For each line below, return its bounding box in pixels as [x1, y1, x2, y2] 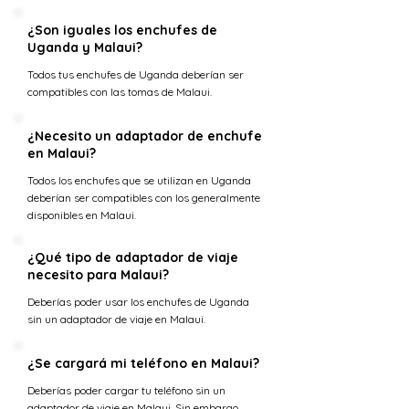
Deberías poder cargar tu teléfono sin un [27, 383, 225, 397]
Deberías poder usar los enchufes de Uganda [27, 295, 249, 309]
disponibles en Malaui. [27, 208, 136, 222]
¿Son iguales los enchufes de [27, 22, 217, 38]
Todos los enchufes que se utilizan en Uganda [27, 173, 251, 187]
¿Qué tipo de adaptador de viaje [27, 249, 238, 266]
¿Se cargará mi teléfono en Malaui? [27, 355, 259, 372]
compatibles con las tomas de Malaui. [27, 85, 212, 99]
